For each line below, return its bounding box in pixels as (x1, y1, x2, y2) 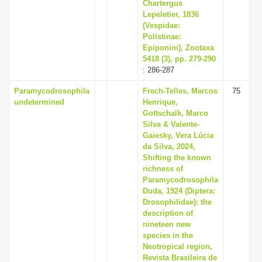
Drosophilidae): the (143, 198, 212, 206)
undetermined (14, 98, 64, 106)
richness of (143, 164, 183, 173)
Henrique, (143, 98, 178, 106)
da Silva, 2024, (143, 142, 195, 151)
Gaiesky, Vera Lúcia (143, 131, 213, 140)
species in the (143, 231, 193, 240)
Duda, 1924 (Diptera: (143, 187, 215, 195)
